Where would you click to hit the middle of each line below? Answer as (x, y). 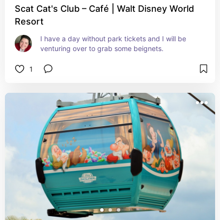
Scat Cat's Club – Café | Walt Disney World (104, 9)
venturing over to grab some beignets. (102, 48)
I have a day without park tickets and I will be (113, 39)
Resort (29, 21)
